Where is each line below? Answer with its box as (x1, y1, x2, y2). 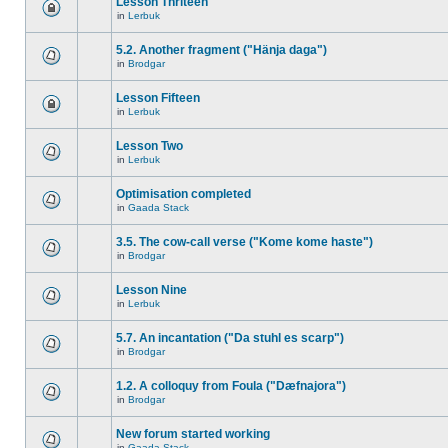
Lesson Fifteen (116, 91, 200, 105)
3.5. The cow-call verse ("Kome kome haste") (116, 235, 373, 249)
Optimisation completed (116, 187, 251, 201)
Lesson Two (116, 139, 183, 153)
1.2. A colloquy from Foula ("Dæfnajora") (116, 379, 346, 393)
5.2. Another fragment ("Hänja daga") (116, 43, 327, 57)
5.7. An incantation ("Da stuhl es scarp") (116, 331, 344, 345)
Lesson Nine (116, 283, 187, 297)
